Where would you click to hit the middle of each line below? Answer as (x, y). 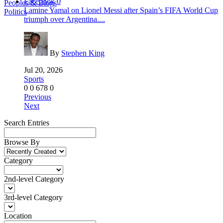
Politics (15, 11)
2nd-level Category (34, 179)
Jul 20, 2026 (43, 70)
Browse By (22, 142)
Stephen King (83, 53)
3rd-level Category (33, 198)
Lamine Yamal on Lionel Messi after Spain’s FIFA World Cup (121, 10)
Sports (34, 79)
